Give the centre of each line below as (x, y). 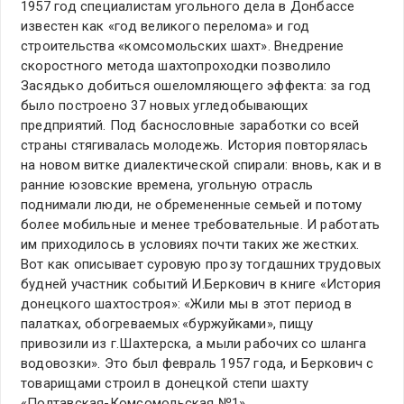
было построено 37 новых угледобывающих (165, 106)
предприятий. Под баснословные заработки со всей (190, 126)
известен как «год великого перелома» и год (165, 27)
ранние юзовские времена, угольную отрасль (167, 185)
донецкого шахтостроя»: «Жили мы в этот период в (187, 304)
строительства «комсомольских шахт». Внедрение (183, 46)
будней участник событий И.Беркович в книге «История (201, 285)
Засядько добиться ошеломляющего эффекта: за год (196, 86)
